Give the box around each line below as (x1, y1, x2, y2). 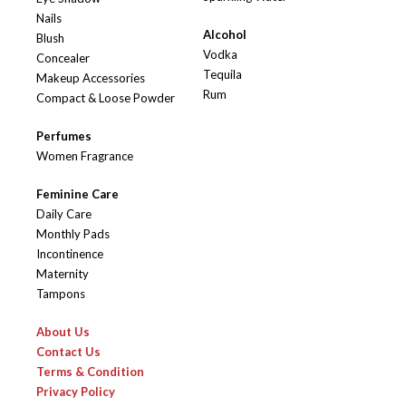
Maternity (36, 266, 89, 282)
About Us (36, 324, 90, 340)
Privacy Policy (36, 384, 115, 400)
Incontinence (36, 246, 103, 262)
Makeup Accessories (36, 71, 145, 86)
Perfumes (36, 129, 92, 144)
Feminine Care (36, 187, 119, 202)
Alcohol (203, 27, 246, 43)
